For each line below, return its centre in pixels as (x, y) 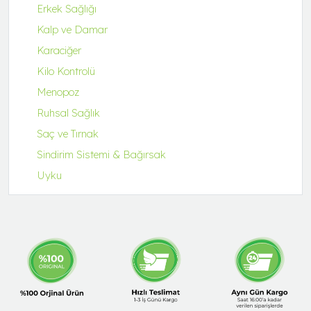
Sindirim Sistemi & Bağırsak (101, 154)
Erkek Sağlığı (67, 8)
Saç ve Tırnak (68, 133)
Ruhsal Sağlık (68, 112)
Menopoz (58, 92)
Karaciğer (59, 50)
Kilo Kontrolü (66, 71)
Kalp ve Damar (72, 29)
